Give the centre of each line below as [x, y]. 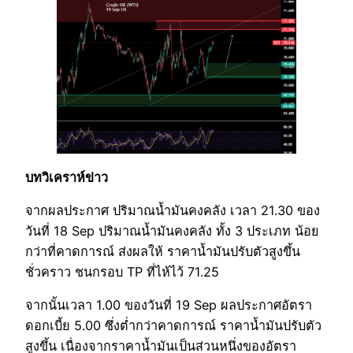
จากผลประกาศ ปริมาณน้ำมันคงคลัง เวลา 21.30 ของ [173, 211]
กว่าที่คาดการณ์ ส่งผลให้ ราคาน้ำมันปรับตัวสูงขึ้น [163, 252]
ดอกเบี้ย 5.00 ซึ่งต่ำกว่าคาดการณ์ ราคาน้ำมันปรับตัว [173, 326]
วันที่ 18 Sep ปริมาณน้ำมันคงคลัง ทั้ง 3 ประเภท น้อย [172, 231]
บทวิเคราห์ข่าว [67, 177]
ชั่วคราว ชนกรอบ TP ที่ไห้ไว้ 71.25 [122, 272]
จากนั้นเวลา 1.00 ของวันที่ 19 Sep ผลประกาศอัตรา [169, 305]
